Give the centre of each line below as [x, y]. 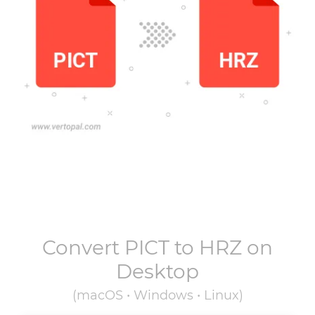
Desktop [157, 271]
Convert [83, 247]
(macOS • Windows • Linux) [157, 295]
